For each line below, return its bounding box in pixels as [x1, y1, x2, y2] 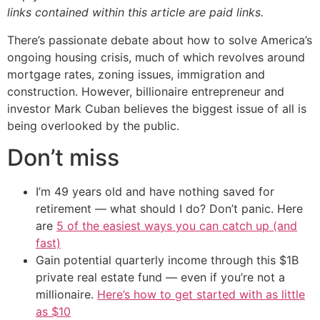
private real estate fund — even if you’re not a [36, 269, 285, 284]
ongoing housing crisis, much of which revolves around [7, 49, 305, 64]
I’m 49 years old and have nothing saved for [36, 184, 274, 199]
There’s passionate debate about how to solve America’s [7, 32, 312, 47]
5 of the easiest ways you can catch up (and [56, 218, 297, 233]
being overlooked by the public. [7, 118, 179, 133]
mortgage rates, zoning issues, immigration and [7, 66, 265, 81]
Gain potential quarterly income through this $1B [36, 252, 299, 267]
